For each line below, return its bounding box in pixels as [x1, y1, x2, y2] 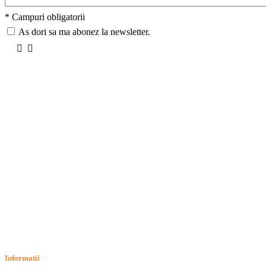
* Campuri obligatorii [5, 11, 85, 22]
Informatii [5, 253, 40, 262]
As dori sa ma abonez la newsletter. [18, 26, 150, 37]
